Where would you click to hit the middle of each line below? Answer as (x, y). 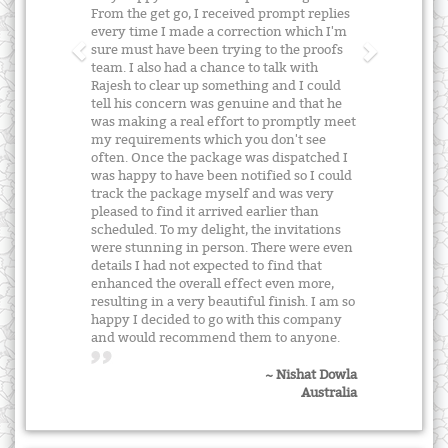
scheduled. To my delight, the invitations (216, 230)
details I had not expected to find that (206, 266)
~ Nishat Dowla (311, 374)
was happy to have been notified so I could (221, 176)
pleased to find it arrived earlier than (205, 212)
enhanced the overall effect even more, (212, 284)
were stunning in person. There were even (222, 248)
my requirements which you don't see (208, 140)
